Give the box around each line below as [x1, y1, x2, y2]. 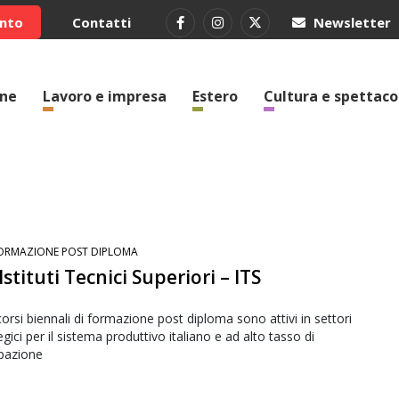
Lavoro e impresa [43, 86, 167, 106]
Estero [192, 86, 238, 106]
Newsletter [310, 13, 391, 31]
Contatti [72, 13, 131, 31]
